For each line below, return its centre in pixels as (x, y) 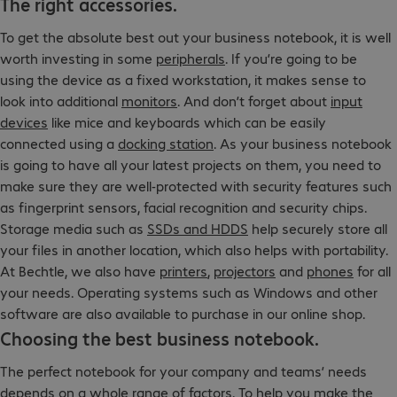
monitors (149, 101)
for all (372, 271)
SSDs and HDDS (198, 228)
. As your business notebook (303, 143)
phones (330, 271)
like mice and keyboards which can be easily (187, 122)
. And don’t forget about (254, 101)
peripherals (191, 58)
